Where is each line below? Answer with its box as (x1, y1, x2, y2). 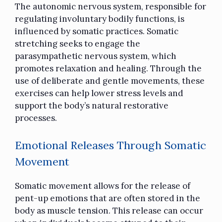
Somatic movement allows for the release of (15, 180, 190, 191)
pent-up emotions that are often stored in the (15, 192, 200, 204)
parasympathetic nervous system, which (15, 51, 176, 62)
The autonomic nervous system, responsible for (15, 1, 206, 12)
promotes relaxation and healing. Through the (15, 63, 202, 74)
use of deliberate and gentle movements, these (15, 75, 205, 87)
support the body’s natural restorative (15, 100, 168, 111)
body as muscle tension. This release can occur (15, 205, 203, 216)
